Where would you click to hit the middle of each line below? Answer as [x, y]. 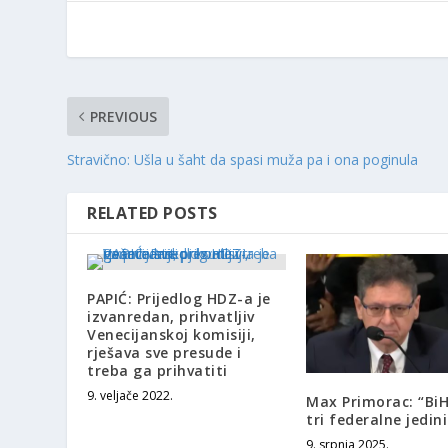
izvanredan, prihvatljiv [171, 316]
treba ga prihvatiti [157, 370]
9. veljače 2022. [130, 395]
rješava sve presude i [164, 352]
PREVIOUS [124, 116]
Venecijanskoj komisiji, [171, 334]
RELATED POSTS [152, 212]
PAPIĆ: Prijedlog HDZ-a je [179, 298]
